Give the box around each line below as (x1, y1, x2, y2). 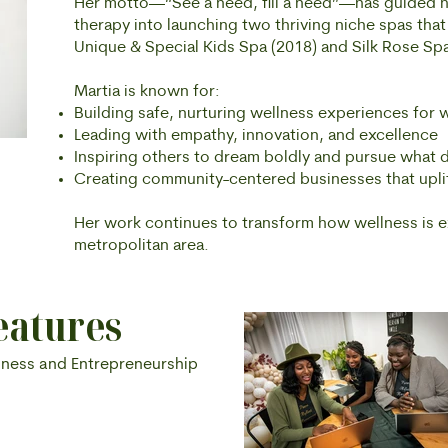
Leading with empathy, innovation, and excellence (74, 128, 438, 144)
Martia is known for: (74, 84, 220, 100)
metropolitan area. (74, 238, 209, 254)
